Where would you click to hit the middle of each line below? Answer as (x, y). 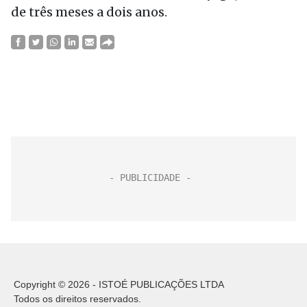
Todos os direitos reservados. (77, 299)
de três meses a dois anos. (90, 12)
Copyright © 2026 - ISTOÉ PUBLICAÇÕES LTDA (119, 284)
